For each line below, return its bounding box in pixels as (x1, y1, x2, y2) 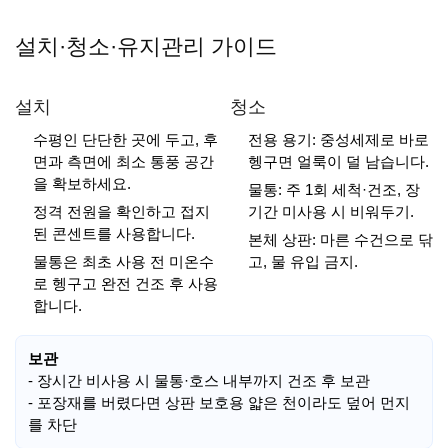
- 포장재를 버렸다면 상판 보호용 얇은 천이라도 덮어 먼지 (28, 394, 410, 411)
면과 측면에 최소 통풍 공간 (33, 153, 214, 170)
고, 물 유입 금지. (248, 253, 358, 270)
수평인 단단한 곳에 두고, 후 (33, 131, 218, 148)
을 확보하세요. (33, 175, 131, 192)
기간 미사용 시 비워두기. (248, 203, 414, 220)
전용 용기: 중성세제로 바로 (248, 131, 429, 148)
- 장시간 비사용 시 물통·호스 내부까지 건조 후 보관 (28, 372, 370, 389)
